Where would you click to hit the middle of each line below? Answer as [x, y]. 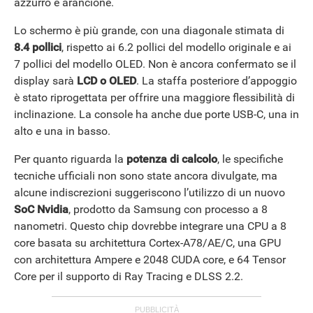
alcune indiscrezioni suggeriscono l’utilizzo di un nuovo [150, 192]
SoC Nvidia [41, 209]
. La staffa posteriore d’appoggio [217, 80]
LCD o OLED [107, 80]
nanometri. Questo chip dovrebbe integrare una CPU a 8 [150, 226]
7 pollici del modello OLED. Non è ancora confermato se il [155, 64]
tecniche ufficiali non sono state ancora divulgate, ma [146, 175]
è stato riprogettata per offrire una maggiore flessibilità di [154, 97]
